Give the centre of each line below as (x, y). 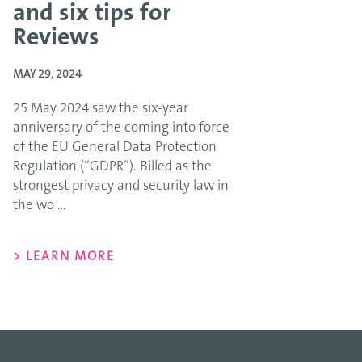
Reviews (56, 39)
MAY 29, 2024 (47, 75)
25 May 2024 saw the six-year (101, 109)
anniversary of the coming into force (121, 128)
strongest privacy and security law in (121, 186)
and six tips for (92, 15)
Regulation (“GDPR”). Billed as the (112, 167)
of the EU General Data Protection (115, 147)
